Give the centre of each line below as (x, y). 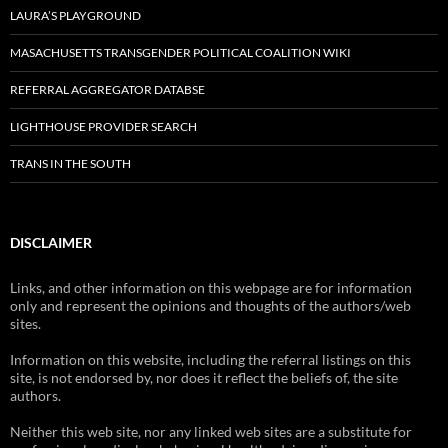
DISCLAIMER (51, 242)
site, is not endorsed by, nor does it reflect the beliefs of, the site (204, 377)
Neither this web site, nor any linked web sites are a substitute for (211, 431)
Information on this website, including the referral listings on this (210, 359)
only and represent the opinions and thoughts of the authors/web (210, 305)
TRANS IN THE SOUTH (70, 163)
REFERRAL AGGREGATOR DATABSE (107, 89)
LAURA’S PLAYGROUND (75, 15)
